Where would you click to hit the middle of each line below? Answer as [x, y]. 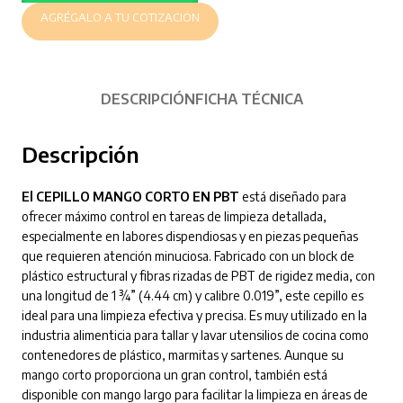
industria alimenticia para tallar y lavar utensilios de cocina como [195, 335]
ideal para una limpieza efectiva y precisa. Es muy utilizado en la [194, 315]
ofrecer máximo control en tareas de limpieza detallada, [174, 216]
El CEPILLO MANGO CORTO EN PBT [130, 196]
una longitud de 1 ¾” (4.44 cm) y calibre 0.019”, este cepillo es [192, 295]
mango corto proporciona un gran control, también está [174, 374]
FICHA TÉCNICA [249, 99]
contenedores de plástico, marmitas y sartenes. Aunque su [182, 354]
